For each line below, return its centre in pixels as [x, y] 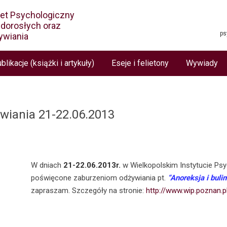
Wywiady [202, 63]
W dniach [47, 165]
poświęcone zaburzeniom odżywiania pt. [100, 178]
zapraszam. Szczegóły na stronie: [89, 190]
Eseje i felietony [140, 63]
